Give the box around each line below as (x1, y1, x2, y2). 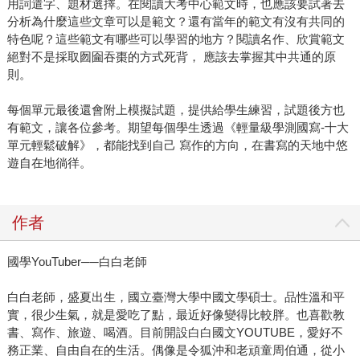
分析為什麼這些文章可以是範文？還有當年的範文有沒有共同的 (6, 14, 345, 29)
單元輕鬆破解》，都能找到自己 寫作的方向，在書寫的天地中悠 (6, 138, 348, 153)
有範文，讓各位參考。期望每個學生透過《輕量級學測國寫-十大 (6, 121, 349, 135)
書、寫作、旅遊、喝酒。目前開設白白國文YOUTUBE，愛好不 (6, 325, 343, 340)
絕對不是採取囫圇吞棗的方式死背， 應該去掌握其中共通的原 (6, 50, 336, 64)
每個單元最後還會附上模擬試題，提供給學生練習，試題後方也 (6, 103, 345, 117)
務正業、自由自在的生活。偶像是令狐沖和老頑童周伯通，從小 (6, 343, 345, 358)
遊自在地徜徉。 (6, 156, 92, 170)
